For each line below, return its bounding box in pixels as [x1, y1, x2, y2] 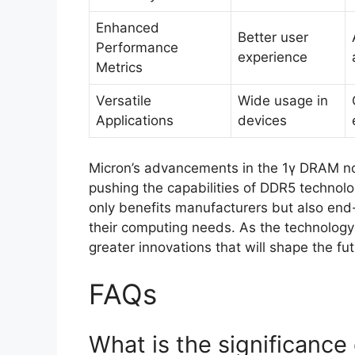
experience [238, 49, 307, 66]
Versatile [96, 93, 151, 109]
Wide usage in [238, 93, 328, 109]
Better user [238, 29, 308, 46]
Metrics [96, 59, 143, 76]
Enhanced [96, 20, 159, 36]
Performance [96, 40, 178, 56]
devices [238, 113, 287, 129]
